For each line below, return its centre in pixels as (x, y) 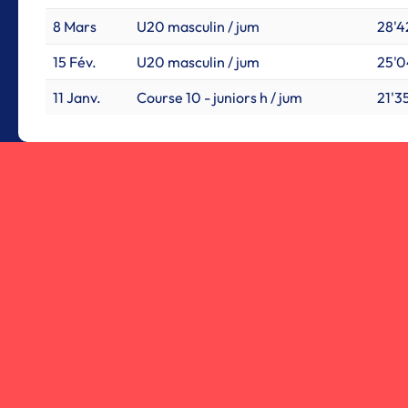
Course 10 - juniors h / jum (219, 97)
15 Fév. (75, 62)
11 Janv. (77, 97)
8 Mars (75, 26)
